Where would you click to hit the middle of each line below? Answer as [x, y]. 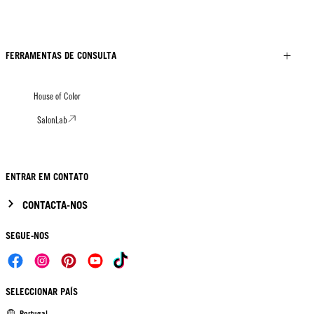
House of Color [57, 96]
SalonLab [52, 120]
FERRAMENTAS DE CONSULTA [61, 55]
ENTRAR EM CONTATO [47, 177]
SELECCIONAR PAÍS [42, 291]
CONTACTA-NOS [55, 205]
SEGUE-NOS [27, 236]
